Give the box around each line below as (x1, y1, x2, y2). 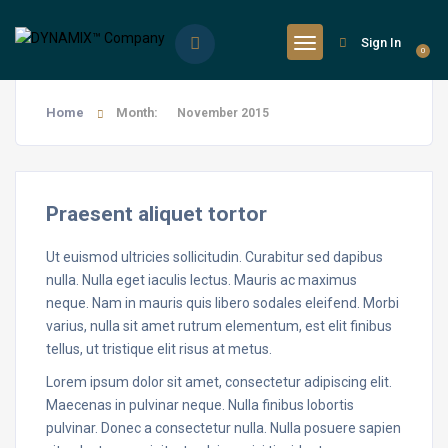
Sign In (361, 35, 401, 50)
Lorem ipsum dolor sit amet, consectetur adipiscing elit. (46, 374, 392, 390)
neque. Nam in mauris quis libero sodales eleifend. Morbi (46, 295, 399, 311)
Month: (116, 105, 161, 120)
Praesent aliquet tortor (46, 202, 267, 226)
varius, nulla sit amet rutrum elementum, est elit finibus (46, 318, 392, 334)
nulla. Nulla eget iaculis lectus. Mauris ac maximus (46, 272, 357, 288)
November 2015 (177, 106, 269, 120)
